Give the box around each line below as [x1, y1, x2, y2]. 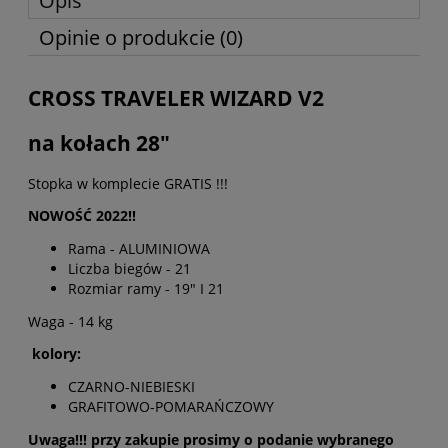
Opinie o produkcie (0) [39, 24, 243, 52]
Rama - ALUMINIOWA [68, 238, 210, 258]
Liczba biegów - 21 [68, 258, 191, 278]
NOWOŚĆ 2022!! [28, 205, 136, 225]
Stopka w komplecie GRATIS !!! [28, 173, 228, 193]
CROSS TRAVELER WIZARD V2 [28, 84, 324, 113]
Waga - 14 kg [28, 311, 113, 331]
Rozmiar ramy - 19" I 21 [68, 278, 224, 298]
